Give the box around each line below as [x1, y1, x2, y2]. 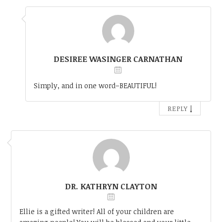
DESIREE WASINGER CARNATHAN [54, 53, 183, 64]
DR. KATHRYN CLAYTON [65, 181, 157, 192]
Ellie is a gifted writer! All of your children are [19, 207, 174, 217]
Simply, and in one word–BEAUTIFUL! [33, 81, 157, 91]
